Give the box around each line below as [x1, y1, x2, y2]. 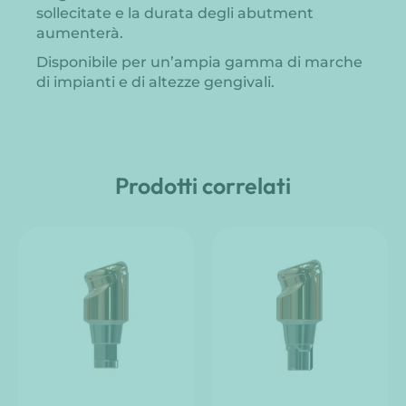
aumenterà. [36, 24, 123, 42]
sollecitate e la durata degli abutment [36, 4, 314, 22]
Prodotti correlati [115, 170, 291, 200]
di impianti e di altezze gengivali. [36, 72, 275, 91]
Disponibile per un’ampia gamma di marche [36, 53, 362, 71]
